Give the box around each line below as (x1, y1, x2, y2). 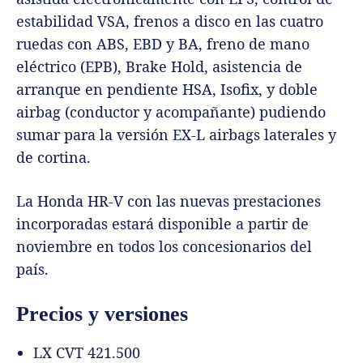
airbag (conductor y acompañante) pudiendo (16, 101, 326, 122)
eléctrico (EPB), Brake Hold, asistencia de (16, 56, 302, 76)
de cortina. (16, 147, 91, 167)
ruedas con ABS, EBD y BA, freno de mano (16, 33, 310, 53)
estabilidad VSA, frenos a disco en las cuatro (16, 11, 323, 31)
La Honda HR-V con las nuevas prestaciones (16, 190, 321, 211)
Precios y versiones (16, 301, 188, 326)
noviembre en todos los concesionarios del (16, 236, 312, 256)
